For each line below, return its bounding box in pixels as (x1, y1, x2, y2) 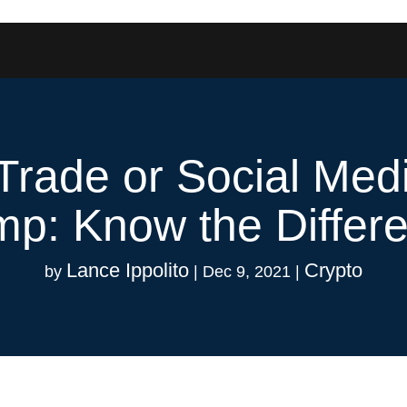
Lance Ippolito (66, 258, 189, 282)
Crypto (304, 258, 362, 282)
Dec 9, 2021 (203, 262, 291, 281)
